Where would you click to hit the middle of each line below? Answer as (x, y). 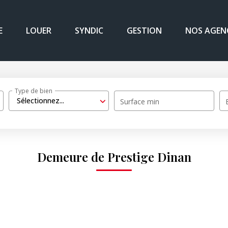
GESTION (144, 30)
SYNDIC (89, 30)
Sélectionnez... (41, 101)
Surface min (140, 102)
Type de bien (34, 91)
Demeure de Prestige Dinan (114, 157)
